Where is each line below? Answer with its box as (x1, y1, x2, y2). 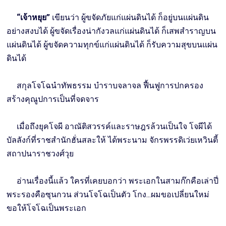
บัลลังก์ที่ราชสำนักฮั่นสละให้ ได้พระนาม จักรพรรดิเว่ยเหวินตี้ (7, 135, 218, 145)
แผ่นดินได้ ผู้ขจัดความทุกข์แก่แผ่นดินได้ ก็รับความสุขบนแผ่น (7, 40, 218, 50)
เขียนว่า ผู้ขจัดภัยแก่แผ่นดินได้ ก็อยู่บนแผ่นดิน (52, 13, 209, 23)
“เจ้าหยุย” (13, 13, 52, 23)
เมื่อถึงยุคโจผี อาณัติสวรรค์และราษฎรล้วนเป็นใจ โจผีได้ (7, 122, 212, 132)
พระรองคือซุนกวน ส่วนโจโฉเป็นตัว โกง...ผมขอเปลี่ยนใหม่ (7, 190, 210, 200)
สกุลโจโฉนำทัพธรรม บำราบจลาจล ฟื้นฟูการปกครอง (7, 81, 204, 91)
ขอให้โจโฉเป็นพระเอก (7, 203, 87, 213)
